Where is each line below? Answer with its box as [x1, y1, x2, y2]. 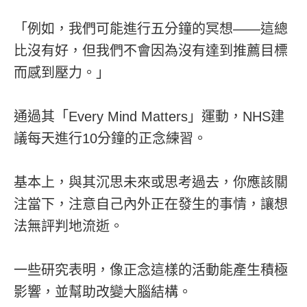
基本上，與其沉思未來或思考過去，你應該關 [14, 174, 288, 190]
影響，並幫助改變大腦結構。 [14, 284, 192, 299]
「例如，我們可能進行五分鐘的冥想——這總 [14, 21, 288, 36]
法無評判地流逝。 [14, 218, 123, 234]
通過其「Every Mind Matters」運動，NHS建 [14, 108, 284, 124]
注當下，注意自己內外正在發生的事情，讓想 [14, 196, 288, 212]
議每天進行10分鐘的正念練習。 [14, 130, 207, 146]
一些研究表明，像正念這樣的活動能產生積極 [14, 262, 288, 278]
